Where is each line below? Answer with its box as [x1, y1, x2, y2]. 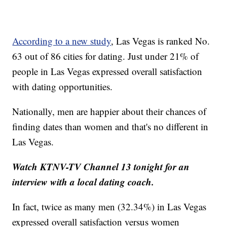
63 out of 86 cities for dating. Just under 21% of [12, 50, 199, 63]
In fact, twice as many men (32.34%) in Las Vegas [12, 200, 207, 213]
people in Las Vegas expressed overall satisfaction [12, 65, 203, 78]
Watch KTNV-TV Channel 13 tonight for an [12, 160, 190, 174]
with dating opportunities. [12, 80, 113, 93]
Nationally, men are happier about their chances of [12, 105, 207, 118]
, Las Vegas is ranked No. [111, 34, 210, 48]
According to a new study [12, 34, 111, 48]
